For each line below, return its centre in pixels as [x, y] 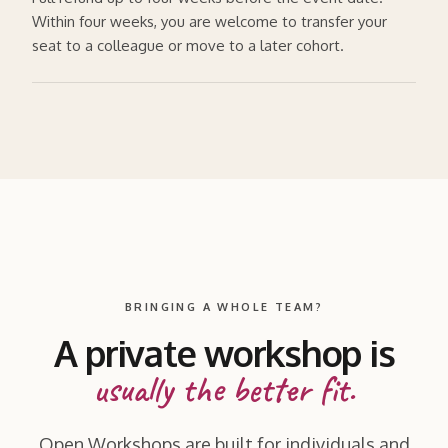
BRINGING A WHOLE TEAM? [224, 306]
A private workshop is [224, 352]
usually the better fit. [224, 388]
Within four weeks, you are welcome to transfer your [209, 21]
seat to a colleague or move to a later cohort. [188, 45]
